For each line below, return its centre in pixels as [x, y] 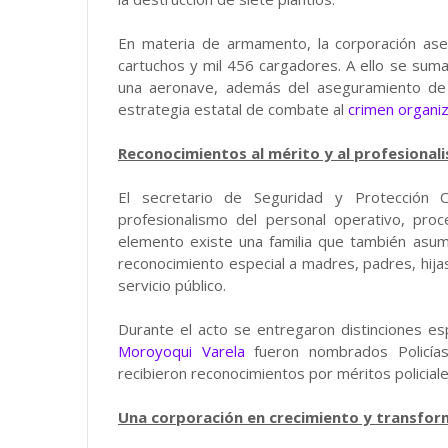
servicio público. [172, 285]
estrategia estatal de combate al [233, 109]
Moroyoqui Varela [181, 351]
